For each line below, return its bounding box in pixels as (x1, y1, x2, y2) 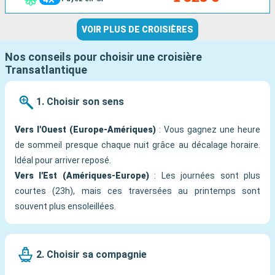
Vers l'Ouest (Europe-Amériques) (15, 125, 156, 135)
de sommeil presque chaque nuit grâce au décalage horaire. (15, 140, 260, 150)
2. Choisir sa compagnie (36, 248, 147, 260)
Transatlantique (5, 63, 87, 77)
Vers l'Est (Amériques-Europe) (15, 171, 149, 181)
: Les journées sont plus (149, 171, 261, 181)
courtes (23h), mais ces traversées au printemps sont (15, 186, 260, 196)
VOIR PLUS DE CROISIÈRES (82, 25, 193, 35)
